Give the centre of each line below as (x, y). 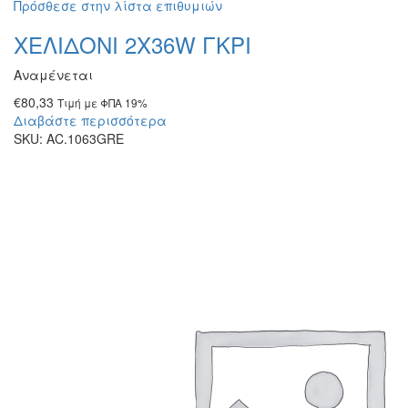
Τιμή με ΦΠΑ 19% (102, 102)
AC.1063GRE (85, 138)
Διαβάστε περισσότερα (90, 120)
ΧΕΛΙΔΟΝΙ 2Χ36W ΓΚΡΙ (133, 44)
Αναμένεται (53, 75)
